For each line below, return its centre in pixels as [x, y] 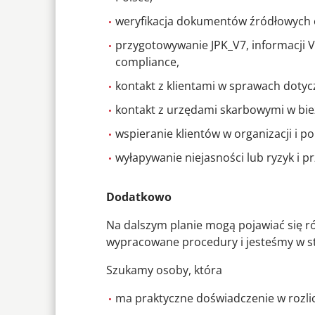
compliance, [147, 62]
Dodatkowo [139, 197]
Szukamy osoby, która [164, 270]
